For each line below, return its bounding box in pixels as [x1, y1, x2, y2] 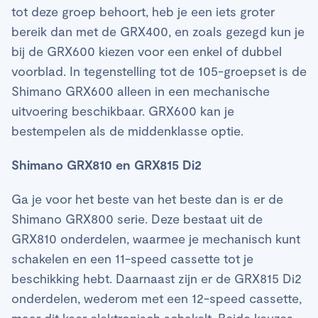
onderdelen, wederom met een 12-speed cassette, [11, 290, 302, 307]
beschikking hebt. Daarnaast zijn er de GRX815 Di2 [11, 270, 302, 287]
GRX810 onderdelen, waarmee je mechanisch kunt [11, 231, 300, 247]
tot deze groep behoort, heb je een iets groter [11, 4, 275, 20]
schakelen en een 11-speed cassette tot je [11, 251, 253, 267]
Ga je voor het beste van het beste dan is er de [11, 191, 283, 207]
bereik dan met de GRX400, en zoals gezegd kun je [11, 23, 305, 40]
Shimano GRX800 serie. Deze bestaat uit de [11, 211, 263, 227]
